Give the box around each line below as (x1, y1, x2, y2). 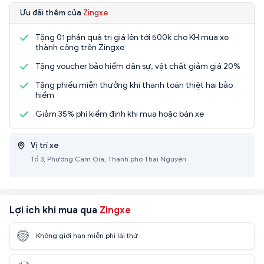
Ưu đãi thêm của (20, 7, 83, 18)
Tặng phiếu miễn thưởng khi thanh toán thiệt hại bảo (35, 80, 233, 90)
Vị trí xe (31, 140, 59, 150)
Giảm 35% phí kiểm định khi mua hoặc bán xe (35, 108, 204, 119)
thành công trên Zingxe (35, 42, 124, 52)
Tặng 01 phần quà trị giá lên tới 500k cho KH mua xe (35, 32, 229, 42)
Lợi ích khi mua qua (9, 204, 100, 216)
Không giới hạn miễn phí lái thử (36, 231, 138, 240)
